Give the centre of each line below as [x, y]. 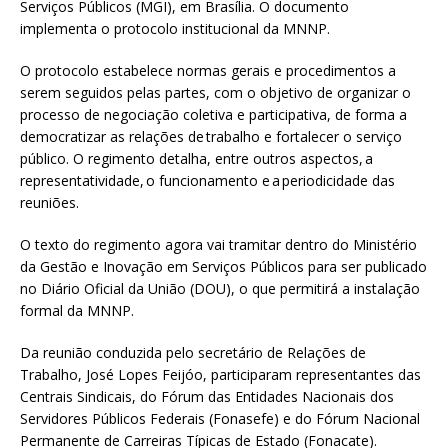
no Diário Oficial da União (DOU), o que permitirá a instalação [220, 289]
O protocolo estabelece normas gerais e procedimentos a [208, 71]
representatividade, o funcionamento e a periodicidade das [207, 181]
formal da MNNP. [77, 311]
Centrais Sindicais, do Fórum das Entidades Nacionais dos [207, 397]
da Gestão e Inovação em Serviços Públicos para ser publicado [223, 267]
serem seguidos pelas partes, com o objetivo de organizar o [215, 93]
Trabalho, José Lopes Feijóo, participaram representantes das [220, 375]
